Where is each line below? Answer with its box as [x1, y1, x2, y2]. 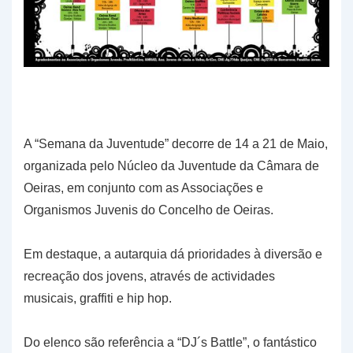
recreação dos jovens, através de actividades [24, 269, 275, 284]
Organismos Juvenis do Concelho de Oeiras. [24, 203, 273, 217]
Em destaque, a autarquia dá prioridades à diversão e [24, 247, 322, 262]
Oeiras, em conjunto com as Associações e [24, 181, 263, 195]
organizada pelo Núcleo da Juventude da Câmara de [24, 159, 319, 173]
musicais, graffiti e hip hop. [24, 292, 172, 306]
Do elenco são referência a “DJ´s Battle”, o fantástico [24, 336, 317, 350]
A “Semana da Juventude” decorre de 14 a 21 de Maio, [24, 137, 328, 151]
